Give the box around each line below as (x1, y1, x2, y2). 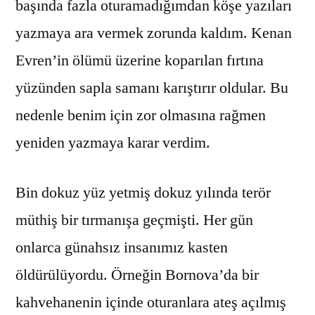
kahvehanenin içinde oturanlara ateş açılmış (15, 292, 286, 312)
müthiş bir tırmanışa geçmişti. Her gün (15, 210, 253, 230)
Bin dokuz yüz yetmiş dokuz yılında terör (15, 182, 271, 202)
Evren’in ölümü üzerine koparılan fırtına (15, 50, 264, 70)
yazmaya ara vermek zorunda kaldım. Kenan (15, 22, 292, 43)
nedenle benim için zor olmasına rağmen (15, 105, 266, 125)
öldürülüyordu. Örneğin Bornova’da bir (15, 264, 259, 285)
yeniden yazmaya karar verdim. (15, 132, 210, 153)
